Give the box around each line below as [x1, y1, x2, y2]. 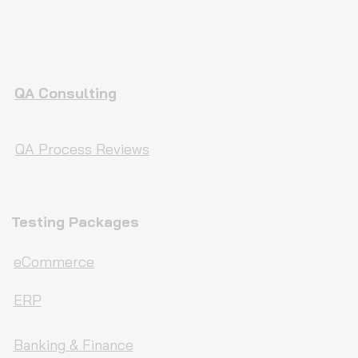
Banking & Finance [13, 336, 133, 354]
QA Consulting [14, 84, 117, 102]
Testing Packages [10, 213, 139, 231]
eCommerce [14, 253, 94, 271]
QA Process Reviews [15, 140, 149, 158]
